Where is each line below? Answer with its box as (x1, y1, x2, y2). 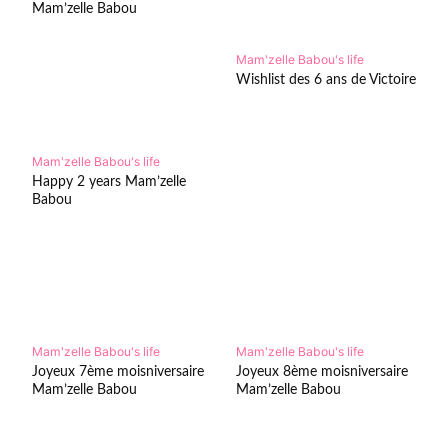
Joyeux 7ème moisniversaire (31, 364, 204, 380)
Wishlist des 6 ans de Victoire (235, 72, 416, 88)
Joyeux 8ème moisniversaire (235, 364, 408, 380)
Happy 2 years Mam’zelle (31, 173, 186, 189)
